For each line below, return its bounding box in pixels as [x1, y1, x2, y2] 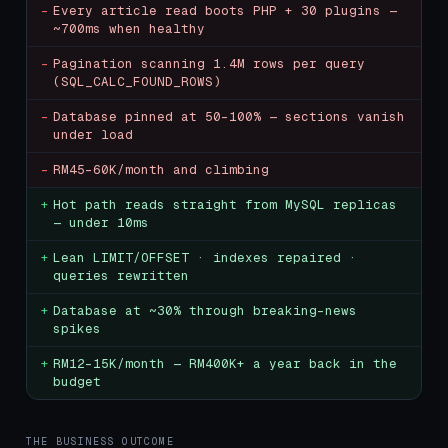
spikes [53, 320, 101, 337]
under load [53, 126, 133, 143]
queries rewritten [53, 267, 189, 284]
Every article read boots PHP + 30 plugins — [53, 2, 397, 19]
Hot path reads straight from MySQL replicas [53, 196, 397, 213]
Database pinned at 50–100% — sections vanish [53, 108, 405, 125]
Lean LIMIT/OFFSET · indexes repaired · [53, 249, 357, 266]
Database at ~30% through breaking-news [53, 302, 357, 319]
